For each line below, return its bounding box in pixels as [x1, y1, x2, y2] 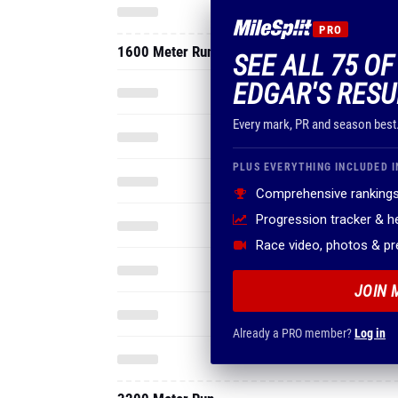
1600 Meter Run [117, 43, 214, 60]
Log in [354, 326, 386, 340]
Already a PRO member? [233, 326, 354, 340]
